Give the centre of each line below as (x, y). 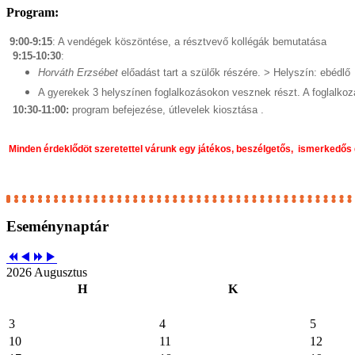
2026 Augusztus (47, 272)
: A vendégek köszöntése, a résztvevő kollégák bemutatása (189, 42)
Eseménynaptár (57, 227)
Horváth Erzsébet (78, 73)
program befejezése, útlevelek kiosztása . (166, 110)
